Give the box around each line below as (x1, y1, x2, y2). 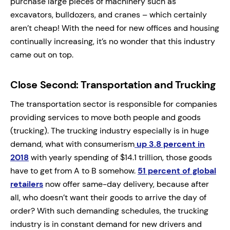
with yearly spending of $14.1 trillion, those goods (29, 151, 212, 163)
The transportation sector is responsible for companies (10, 98, 217, 109)
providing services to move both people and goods (10, 111, 201, 123)
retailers (10, 178, 43, 189)
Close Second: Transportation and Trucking (10, 78, 216, 91)
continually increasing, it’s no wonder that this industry (10, 35, 215, 47)
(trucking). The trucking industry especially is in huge (10, 125, 209, 136)
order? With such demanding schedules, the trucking (10, 205, 208, 216)
